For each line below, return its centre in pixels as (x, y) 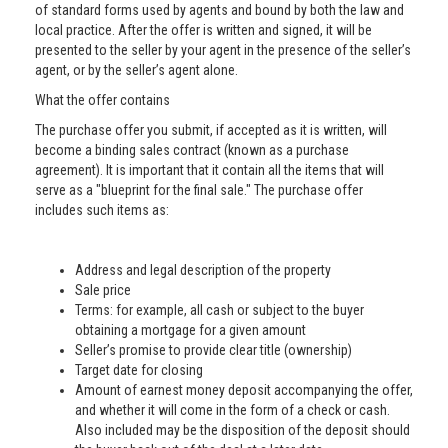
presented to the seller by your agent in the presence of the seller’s (223, 50)
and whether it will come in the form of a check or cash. (232, 410)
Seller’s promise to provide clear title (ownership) (213, 350)
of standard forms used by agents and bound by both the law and (219, 10)
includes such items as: (102, 210)
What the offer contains (102, 100)
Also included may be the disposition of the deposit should (242, 430)
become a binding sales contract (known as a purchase (192, 150)
